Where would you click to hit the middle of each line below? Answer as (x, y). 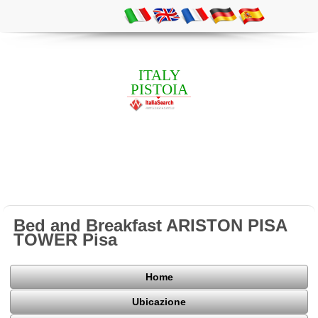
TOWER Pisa (66, 239)
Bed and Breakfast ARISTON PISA (150, 225)
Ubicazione (159, 302)
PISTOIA (159, 89)
